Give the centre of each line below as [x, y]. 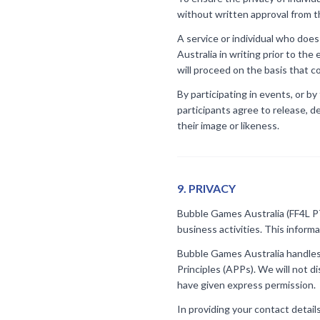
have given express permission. [246, 285]
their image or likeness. [228, 125]
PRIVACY [212, 188]
